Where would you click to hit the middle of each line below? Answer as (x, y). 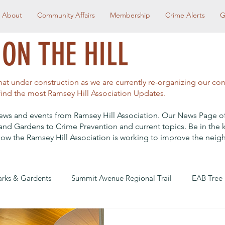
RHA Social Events (176, 218)
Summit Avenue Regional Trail (122, 178)
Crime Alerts (185, 15)
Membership (130, 15)
